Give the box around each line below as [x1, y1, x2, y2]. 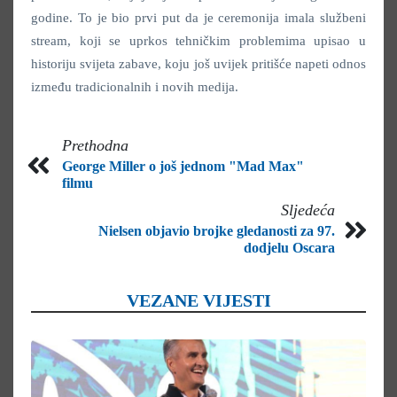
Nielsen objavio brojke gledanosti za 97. [98, 222, 335, 238]
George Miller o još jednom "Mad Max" [62, 158, 304, 174]
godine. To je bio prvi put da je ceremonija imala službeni [31, 10, 366, 25]
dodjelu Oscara [244, 239, 335, 255]
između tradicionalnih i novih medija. [31, 79, 238, 94]
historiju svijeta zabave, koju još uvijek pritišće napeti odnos [31, 56, 366, 71]
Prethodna [62, 136, 128, 154]
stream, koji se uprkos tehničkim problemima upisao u [31, 33, 366, 48]
